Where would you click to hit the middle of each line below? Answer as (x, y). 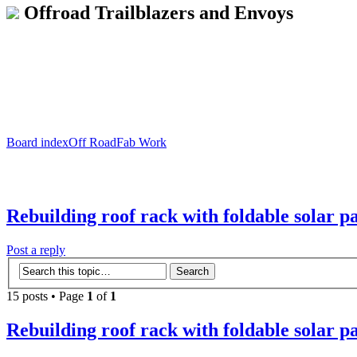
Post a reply (36, 249)
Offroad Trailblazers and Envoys (159, 12)
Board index (37, 142)
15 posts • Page (47, 296)
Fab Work (141, 142)
